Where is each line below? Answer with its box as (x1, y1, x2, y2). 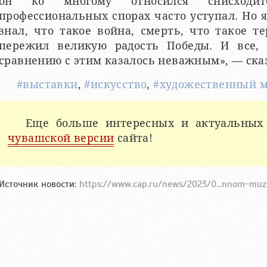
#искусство (84, 78, 147, 91)
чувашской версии (8, 132, 114, 145)
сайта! (114, 132, 153, 145)
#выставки (17, 78, 78, 91)
